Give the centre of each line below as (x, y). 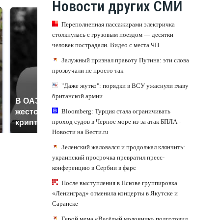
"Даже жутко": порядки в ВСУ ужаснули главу (125, 85)
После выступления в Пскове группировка (119, 183)
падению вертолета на (157, 114)
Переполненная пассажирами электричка (118, 24)
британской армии (77, 96)
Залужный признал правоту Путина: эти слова (125, 60)
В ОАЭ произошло (51, 101)
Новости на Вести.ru (80, 132)
